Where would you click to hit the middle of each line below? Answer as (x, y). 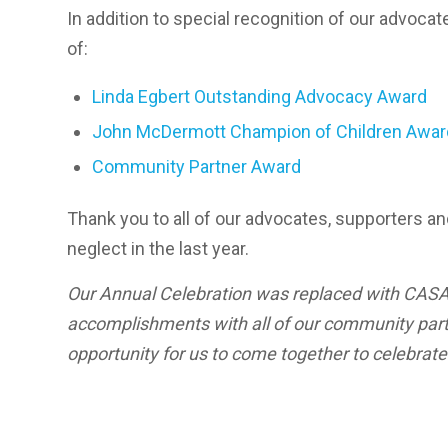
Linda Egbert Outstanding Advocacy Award (259, 97)
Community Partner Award (196, 167)
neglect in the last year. (158, 249)
